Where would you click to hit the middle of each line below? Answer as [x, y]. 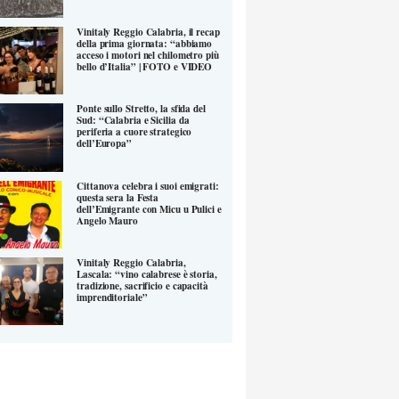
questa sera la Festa [118, 197]
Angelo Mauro [107, 220]
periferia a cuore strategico [134, 132]
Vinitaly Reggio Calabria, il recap [148, 33]
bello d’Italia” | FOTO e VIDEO [145, 67]
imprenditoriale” [112, 298]
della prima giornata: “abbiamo [145, 44]
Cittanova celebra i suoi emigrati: [148, 186]
